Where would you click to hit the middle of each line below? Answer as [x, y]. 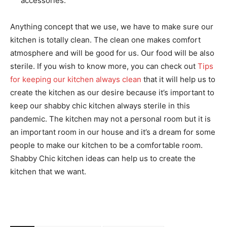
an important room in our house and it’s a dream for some [113, 132]
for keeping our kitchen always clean [76, 79]
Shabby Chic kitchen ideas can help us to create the [103, 158]
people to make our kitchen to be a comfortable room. [106, 145]
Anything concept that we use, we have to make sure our [112, 26]
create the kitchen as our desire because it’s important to [112, 92]
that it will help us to [178, 79]
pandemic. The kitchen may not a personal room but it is [110, 119]
